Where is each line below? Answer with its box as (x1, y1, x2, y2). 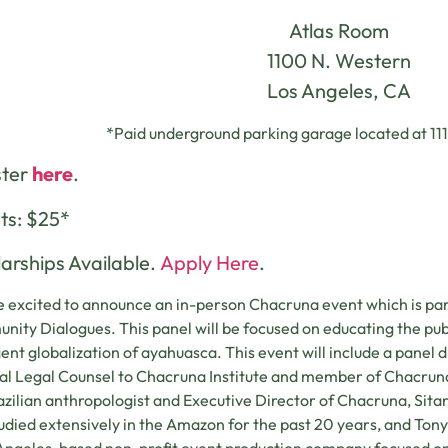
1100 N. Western (267, 48, 411, 74)
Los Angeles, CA (267, 78, 411, 104)
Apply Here (160, 250, 259, 276)
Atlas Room (289, 18, 389, 44)
